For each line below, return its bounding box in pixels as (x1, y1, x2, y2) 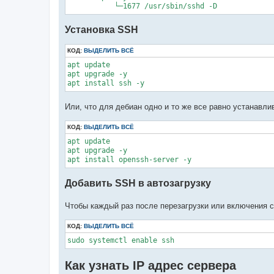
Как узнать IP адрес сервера (65, 259, 236, 273)
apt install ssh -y (67, 79, 144, 88)
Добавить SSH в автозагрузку (65, 177, 211, 189)
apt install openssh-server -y (67, 155, 191, 164)
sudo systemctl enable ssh (67, 236, 174, 245)
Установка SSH (65, 24, 138, 35)
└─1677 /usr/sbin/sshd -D (67, 1, 217, 10)
